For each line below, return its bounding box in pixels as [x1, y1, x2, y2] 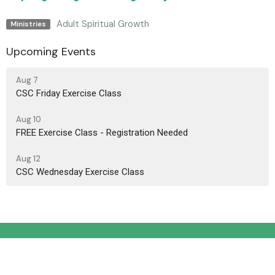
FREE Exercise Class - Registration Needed [16, 126, 188, 138]
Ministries [10, 19, 46, 28]
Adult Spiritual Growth [56, 18, 149, 31]
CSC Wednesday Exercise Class [16, 166, 144, 177]
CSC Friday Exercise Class [16, 87, 122, 99]
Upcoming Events [6, 44, 96, 60]
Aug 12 [16, 153, 41, 164]
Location [6, 247, 48, 261]
